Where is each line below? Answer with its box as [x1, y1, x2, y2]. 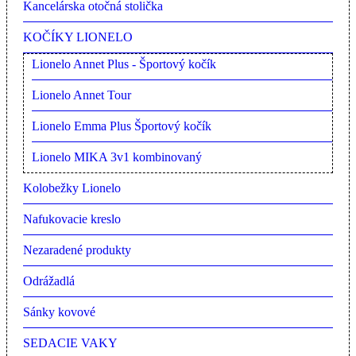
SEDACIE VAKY [23, 336, 118, 350]
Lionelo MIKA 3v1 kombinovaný [32, 150, 202, 164]
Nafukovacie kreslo [23, 212, 121, 226]
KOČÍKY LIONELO [23, 30, 133, 44]
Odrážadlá [23, 274, 75, 288]
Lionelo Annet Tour [32, 88, 131, 103]
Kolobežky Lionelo [23, 181, 121, 195]
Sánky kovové [23, 305, 95, 319]
